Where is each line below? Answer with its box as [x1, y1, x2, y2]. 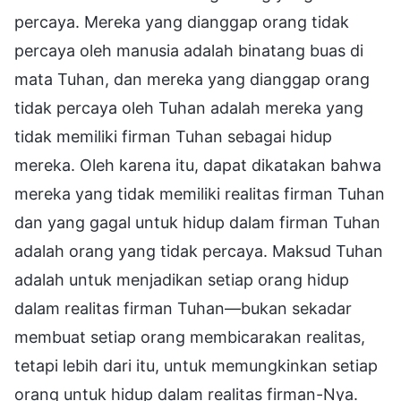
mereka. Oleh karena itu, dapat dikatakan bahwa [14, 155, 381, 175]
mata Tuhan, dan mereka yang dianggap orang [14, 69, 370, 89]
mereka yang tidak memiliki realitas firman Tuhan [14, 183, 385, 203]
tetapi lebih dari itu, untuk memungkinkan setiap [14, 355, 378, 375]
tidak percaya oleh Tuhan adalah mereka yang [14, 98, 363, 117]
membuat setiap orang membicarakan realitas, [14, 327, 365, 346]
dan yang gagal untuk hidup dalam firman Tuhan [14, 212, 380, 232]
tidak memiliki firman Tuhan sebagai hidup [14, 126, 332, 146]
